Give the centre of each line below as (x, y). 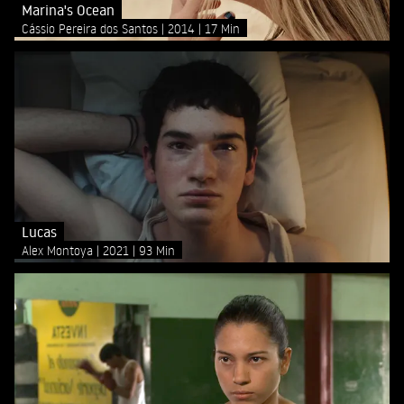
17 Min (222, 28)
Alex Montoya (59, 250)
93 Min (157, 250)
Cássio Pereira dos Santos (92, 28)
